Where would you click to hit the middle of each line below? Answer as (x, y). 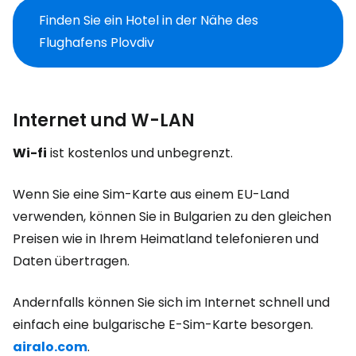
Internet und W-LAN (104, 120)
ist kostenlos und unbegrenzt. (140, 153)
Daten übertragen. (71, 261)
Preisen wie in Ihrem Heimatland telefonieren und (166, 239)
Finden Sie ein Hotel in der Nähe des (149, 20)
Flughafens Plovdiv (97, 43)
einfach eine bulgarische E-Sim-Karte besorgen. (163, 325)
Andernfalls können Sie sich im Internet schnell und (171, 302)
